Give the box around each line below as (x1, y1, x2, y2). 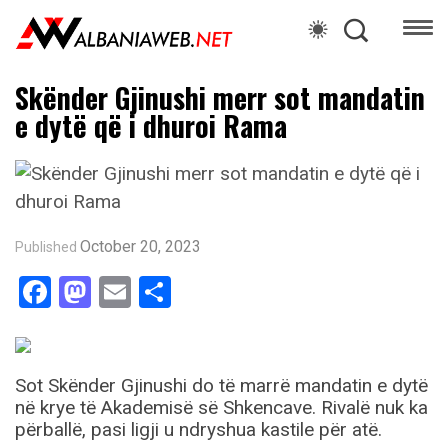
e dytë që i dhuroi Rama (15, 105, 287, 147)
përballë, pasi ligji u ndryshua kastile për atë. (15, 418, 382, 442)
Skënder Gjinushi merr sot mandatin (15, 77, 425, 119)
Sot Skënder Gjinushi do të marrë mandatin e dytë (15, 374, 428, 398)
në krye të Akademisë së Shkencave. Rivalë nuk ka (15, 396, 428, 420)
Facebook (51, 273, 184, 312)
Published (15, 239, 77, 256)
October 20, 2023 (80, 237, 201, 257)
